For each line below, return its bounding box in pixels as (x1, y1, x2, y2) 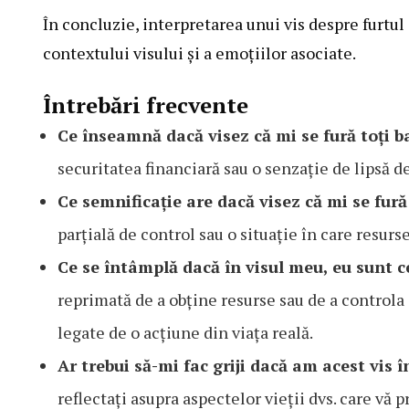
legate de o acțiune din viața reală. (58, 321, 313, 344)
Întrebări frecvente (43, 90, 248, 121)
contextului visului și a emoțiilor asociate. (43, 42, 356, 65)
